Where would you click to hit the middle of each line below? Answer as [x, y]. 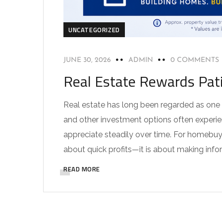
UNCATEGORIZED [94, 30]
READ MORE [82, 169]
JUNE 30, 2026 [87, 60]
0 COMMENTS [195, 60]
